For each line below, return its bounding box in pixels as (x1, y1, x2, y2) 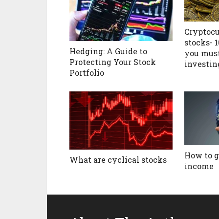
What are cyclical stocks (69, 154, 167, 165)
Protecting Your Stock (69, 57, 156, 67)
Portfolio (69, 67, 104, 78)
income (184, 161, 214, 172)
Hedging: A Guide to (69, 46, 147, 57)
